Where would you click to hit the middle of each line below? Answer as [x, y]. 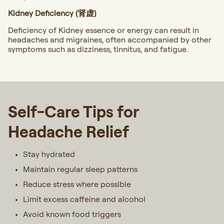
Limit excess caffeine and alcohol [84, 199]
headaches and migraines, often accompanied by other [110, 40]
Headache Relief [68, 132]
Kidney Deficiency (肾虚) [52, 13]
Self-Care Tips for [73, 112]
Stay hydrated [49, 154]
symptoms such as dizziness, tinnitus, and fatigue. [98, 49]
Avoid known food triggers [72, 214]
